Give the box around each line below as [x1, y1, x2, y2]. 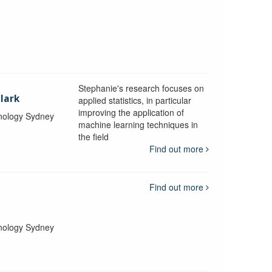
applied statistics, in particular [78, 93, 191, 106]
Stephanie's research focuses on [78, 81, 204, 94]
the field [78, 130, 109, 143]
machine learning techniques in [78, 118, 198, 131]
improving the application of [78, 106, 184, 118]
